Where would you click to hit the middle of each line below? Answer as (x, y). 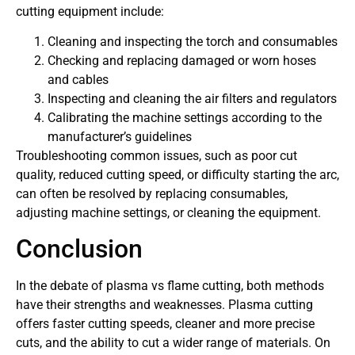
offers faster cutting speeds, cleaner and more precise (165, 324)
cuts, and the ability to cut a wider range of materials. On (173, 343)
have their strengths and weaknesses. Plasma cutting (164, 305)
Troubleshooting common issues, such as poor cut (157, 156)
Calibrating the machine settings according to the (185, 118)
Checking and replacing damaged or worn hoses (182, 61)
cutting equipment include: (90, 11)
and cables (78, 80)
